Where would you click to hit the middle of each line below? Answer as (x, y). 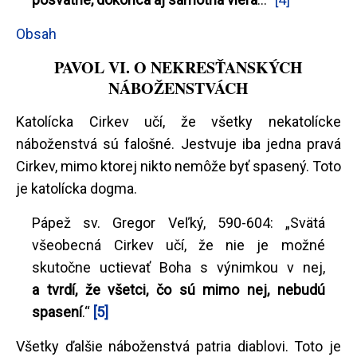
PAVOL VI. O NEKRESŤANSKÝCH (178, 67)
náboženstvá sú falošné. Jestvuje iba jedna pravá (178, 143)
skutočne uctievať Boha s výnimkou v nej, (178, 267)
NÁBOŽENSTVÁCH (178, 88)
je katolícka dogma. (76, 188)
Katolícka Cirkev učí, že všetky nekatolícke (178, 121)
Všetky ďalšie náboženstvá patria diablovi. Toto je (178, 346)
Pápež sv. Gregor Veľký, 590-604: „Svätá (178, 222)
